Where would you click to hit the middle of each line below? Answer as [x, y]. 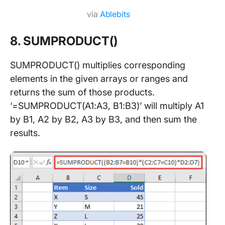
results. [25, 133]
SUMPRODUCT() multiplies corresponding [98, 65]
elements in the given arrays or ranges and [99, 78]
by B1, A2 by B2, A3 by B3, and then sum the [103, 119]
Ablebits [115, 14]
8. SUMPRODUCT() [64, 41]
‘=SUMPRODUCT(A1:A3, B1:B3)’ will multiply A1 [107, 105]
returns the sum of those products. [82, 92]
